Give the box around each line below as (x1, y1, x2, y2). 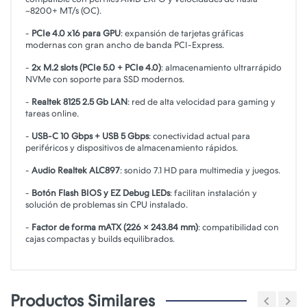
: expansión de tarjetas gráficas (121, 27, 243, 38)
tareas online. (25, 108, 79, 119)
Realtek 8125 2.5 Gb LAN (32, 96, 127, 107)
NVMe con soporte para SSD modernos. (25, 73, 184, 84)
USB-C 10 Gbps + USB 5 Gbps (32, 130, 149, 141)
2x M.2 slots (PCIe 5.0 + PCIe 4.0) (32, 62, 161, 73)
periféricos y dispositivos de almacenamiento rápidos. (25, 142, 238, 153)
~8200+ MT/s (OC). (25, 5, 101, 16)
